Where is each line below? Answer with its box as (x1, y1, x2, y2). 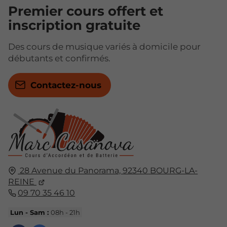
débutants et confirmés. (8, 53, 110, 63)
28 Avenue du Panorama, (20, 165, 123, 175)
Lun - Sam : (10, 208, 51, 216)
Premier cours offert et (8, 3, 163, 19)
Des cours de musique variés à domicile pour (8, 41, 201, 52)
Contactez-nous (30, 80, 101, 90)
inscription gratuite (8, 17, 140, 33)
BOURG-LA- (150, 165, 198, 175)
